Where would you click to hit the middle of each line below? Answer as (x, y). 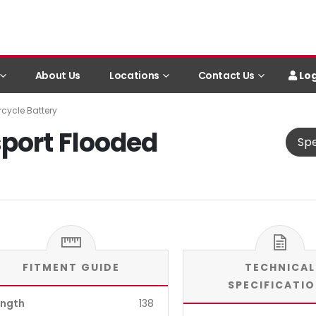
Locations (134, 75)
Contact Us (226, 75)
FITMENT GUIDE (72, 267)
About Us (57, 75)
